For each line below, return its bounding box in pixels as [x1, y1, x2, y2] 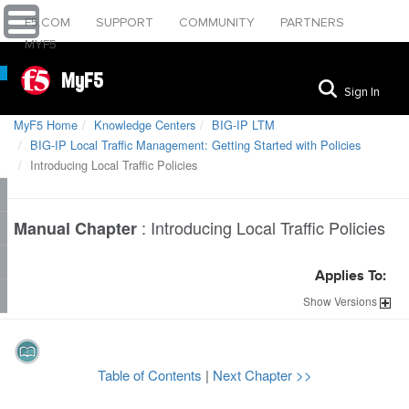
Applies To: [315, 269, 386, 284]
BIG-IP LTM [212, 116, 275, 133]
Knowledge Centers [94, 116, 195, 133]
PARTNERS [280, 15, 344, 30]
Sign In [344, 84, 380, 100]
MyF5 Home [14, 116, 78, 133]
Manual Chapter [14, 216, 137, 240]
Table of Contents [97, 365, 205, 384]
